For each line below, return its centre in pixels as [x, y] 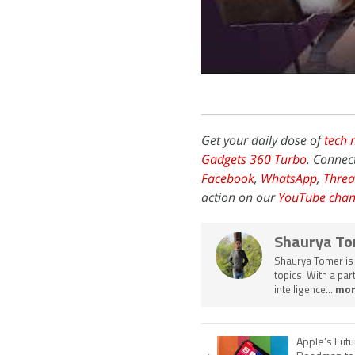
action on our [240, 197]
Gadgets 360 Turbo [254, 159]
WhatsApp [289, 178]
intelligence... [305, 290]
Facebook [228, 178]
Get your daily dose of [263, 140]
